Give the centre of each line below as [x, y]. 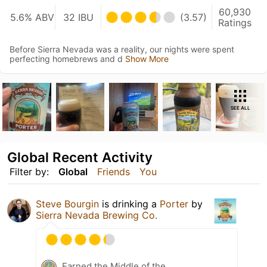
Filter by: [29, 172]
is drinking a [129, 204]
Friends [114, 172]
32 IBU [78, 17]
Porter [174, 204]
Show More [147, 58]
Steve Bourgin [67, 204]
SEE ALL [240, 108]
